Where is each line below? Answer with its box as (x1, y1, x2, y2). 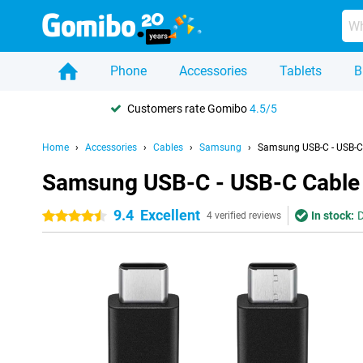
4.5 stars (75, 210, 119, 223)
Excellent (140, 207, 200, 224)
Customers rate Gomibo (127, 101, 250, 115)
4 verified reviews (207, 210, 281, 221)
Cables (153, 142, 183, 153)
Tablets (280, 63, 322, 79)
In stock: (311, 209, 354, 222)
